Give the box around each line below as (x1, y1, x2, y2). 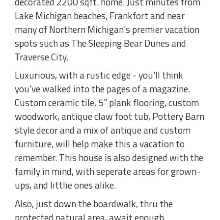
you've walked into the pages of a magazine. (15, 82, 190, 96)
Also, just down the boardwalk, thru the (15, 196, 173, 211)
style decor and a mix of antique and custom (15, 123, 191, 137)
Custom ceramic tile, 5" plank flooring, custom (15, 95, 199, 110)
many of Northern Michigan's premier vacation (15, 22, 199, 36)
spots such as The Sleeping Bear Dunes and (15, 35, 186, 50)
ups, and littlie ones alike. (15, 178, 116, 192)
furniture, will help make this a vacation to (15, 137, 185, 151)
